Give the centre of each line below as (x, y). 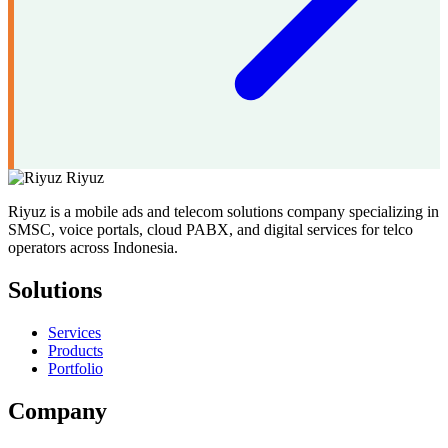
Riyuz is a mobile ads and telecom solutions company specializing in (223, 212)
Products (75, 351)
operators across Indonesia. (93, 248)
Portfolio (75, 369)
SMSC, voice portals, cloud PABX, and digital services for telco (210, 230)
